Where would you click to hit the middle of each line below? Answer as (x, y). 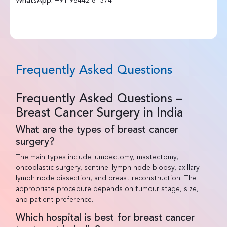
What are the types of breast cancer (97, 130)
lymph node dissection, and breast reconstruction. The (106, 178)
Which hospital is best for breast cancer (105, 218)
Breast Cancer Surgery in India (99, 113)
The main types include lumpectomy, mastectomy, (97, 157)
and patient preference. (54, 199)
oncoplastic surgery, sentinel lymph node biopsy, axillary (107, 167)
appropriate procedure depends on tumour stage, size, (107, 189)
